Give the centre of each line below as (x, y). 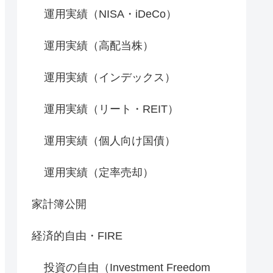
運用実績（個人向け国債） (110, 140)
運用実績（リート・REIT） (111, 109)
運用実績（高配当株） (99, 45)
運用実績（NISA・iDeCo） (110, 14)
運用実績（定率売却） (99, 172)
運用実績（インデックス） (110, 77)
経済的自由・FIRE (77, 236)
